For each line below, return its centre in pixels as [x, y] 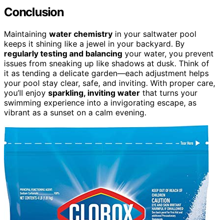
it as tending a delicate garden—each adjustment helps [106, 73]
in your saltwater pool [154, 34]
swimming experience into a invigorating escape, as [100, 102]
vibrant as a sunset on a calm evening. [75, 112]
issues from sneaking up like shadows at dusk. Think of [107, 63]
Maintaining [27, 34]
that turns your [169, 93]
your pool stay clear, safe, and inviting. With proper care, [110, 83]
